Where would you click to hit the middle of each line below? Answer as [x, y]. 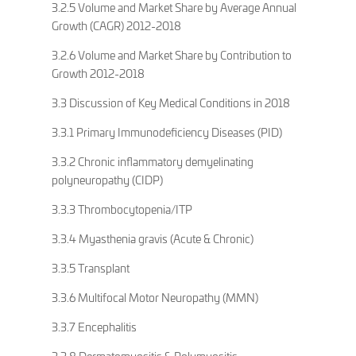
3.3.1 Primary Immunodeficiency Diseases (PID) [166, 132]
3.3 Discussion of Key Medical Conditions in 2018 [170, 103]
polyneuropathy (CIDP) [107, 180]
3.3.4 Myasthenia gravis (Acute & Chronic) [152, 238]
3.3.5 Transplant [90, 268]
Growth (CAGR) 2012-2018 [116, 25]
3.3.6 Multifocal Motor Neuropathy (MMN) [155, 297]
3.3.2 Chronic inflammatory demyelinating [152, 161]
